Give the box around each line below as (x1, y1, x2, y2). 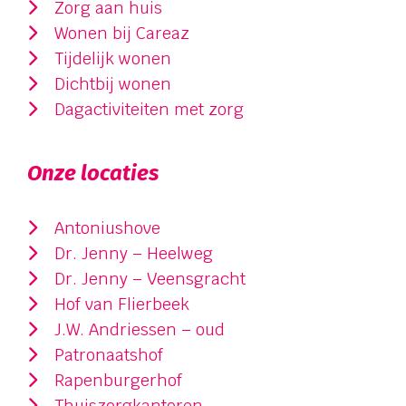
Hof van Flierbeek (50, 294, 189, 314)
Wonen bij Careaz (50, 23, 189, 43)
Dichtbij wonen (50, 73, 171, 94)
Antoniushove (50, 217, 160, 238)
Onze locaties (27, 160, 159, 186)
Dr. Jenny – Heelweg (50, 243, 213, 264)
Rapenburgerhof (50, 370, 182, 391)
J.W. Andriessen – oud (50, 319, 225, 340)
